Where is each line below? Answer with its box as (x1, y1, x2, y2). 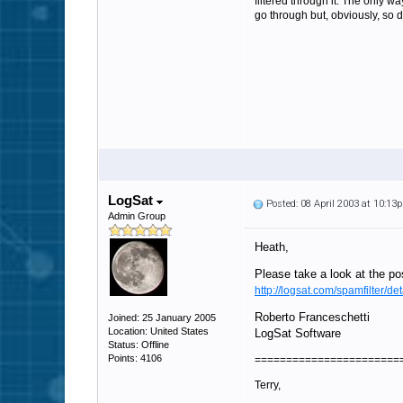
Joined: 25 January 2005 (108, 312, 216, 323)
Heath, (255, 240, 289, 254)
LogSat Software (255, 327, 341, 340)
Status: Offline (108, 339, 169, 350)
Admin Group (108, 210, 166, 221)
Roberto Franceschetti (255, 310, 370, 324)
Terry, (255, 379, 281, 391)
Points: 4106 (108, 353, 162, 363)
